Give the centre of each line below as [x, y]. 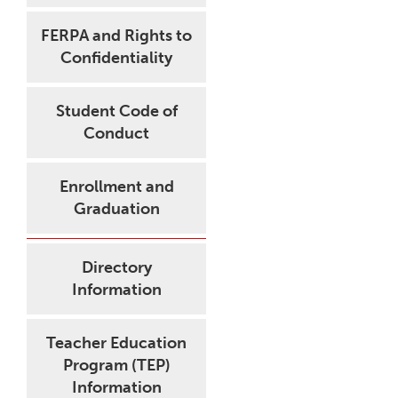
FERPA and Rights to [116, 36]
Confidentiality [116, 58]
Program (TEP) [116, 365]
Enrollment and [116, 187]
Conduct [116, 133]
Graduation [116, 209]
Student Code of [116, 111]
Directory [116, 267]
